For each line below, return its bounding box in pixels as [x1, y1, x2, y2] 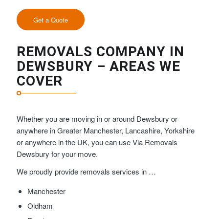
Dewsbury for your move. [16, 148, 98, 159]
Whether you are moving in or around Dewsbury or [16, 113, 177, 124]
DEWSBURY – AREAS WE [16, 58, 180, 74]
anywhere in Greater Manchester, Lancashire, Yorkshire [16, 125, 195, 135]
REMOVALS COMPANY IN [16, 43, 184, 60]
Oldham [27, 200, 53, 211]
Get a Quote [33, 15, 68, 24]
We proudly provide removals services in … [16, 166, 156, 177]
